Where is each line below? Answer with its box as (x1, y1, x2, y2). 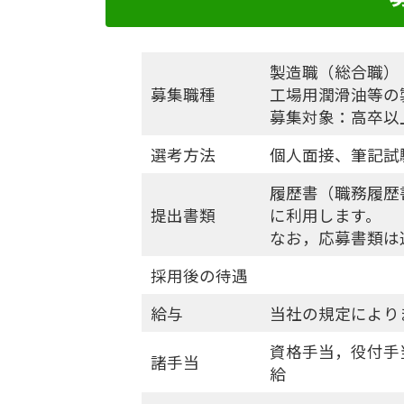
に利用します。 (269, 206, 381, 225)
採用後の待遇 (150, 266, 248, 286)
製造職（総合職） (269, 62, 399, 82)
